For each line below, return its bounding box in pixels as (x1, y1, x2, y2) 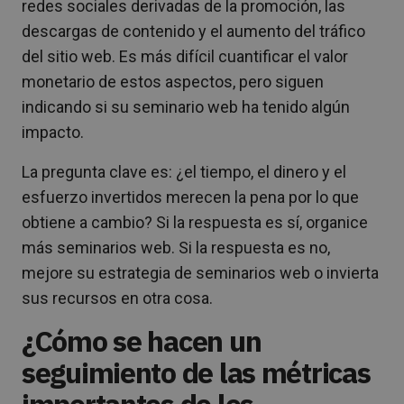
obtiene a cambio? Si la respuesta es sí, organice (22, 212, 368, 232)
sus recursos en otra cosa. (22, 288, 213, 308)
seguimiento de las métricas (22, 353, 371, 391)
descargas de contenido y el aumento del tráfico (22, 21, 365, 41)
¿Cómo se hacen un (22, 321, 262, 360)
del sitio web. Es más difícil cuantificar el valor (22, 46, 348, 66)
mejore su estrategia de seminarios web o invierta (22, 262, 379, 282)
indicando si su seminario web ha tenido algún (22, 96, 350, 116)
